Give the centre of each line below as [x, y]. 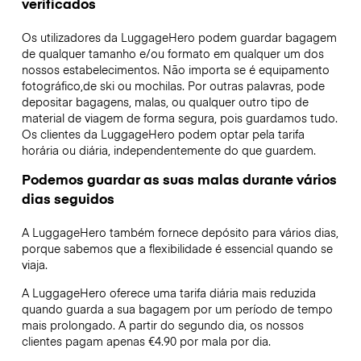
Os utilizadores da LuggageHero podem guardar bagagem [179, 37]
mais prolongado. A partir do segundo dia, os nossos [162, 324]
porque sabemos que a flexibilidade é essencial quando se [177, 249]
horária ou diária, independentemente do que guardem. [168, 150]
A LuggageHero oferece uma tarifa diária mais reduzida [168, 292]
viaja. [34, 265]
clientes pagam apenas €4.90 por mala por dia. [146, 340]
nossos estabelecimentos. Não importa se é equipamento [175, 70]
